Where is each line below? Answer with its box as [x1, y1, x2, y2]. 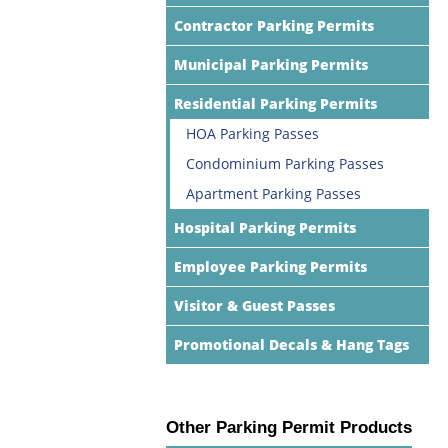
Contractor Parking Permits [174, 15, 374, 35]
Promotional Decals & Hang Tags [174, 334, 409, 354]
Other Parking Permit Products [166, 417, 412, 437]
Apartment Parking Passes [186, 183, 361, 203]
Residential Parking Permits [174, 93, 377, 113]
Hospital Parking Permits [174, 217, 356, 237]
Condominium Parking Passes [186, 153, 384, 173]
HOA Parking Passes [186, 123, 319, 143]
